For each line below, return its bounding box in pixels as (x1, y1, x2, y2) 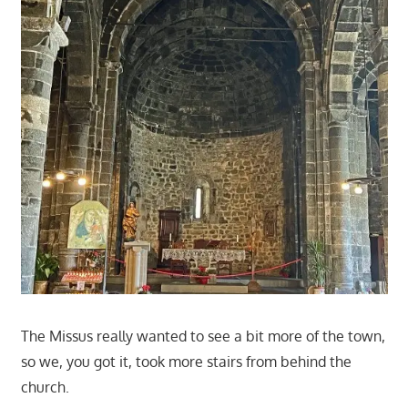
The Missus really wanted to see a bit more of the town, (20, 326, 385, 345)
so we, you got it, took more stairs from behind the (20, 352, 352, 371)
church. (20, 377, 69, 396)
